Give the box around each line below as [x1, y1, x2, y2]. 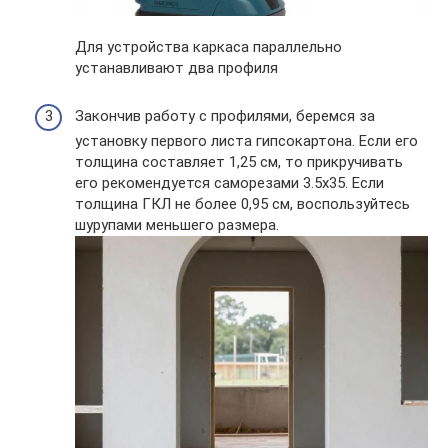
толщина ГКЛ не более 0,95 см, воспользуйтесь [75, 195, 410, 214]
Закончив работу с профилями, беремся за [75, 107, 375, 126]
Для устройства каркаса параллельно [75, 38, 342, 57]
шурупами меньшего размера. [75, 216, 279, 235]
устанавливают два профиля [75, 59, 278, 78]
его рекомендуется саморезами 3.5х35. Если [75, 174, 384, 193]
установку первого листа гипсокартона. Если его [75, 132, 418, 151]
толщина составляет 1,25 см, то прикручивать [75, 153, 403, 172]
